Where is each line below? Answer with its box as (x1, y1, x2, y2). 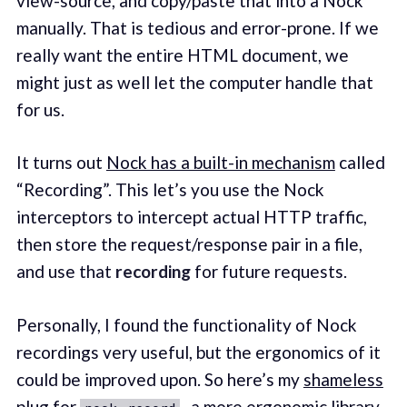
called (334, 152, 385, 174)
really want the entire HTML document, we (15, 44, 349, 65)
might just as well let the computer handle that (15, 71, 373, 93)
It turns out (15, 152, 106, 174)
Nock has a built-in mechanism (105, 152, 335, 174)
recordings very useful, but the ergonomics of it (15, 341, 381, 362)
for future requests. (190, 261, 347, 283)
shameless (303, 368, 383, 390)
